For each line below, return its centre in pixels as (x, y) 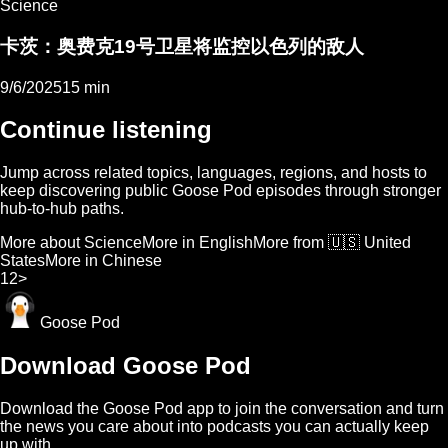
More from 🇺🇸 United (332, 243)
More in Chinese (103, 261)
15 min (86, 87)
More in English (197, 243)
